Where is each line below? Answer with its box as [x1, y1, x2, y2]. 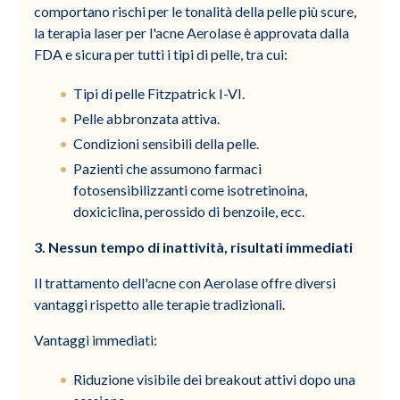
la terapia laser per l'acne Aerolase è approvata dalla [34, 23, 350, 41]
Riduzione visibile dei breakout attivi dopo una [73, 370, 356, 387]
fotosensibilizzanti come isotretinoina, [73, 180, 308, 198]
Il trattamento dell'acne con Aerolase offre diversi [34, 273, 337, 291]
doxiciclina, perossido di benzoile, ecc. [73, 202, 305, 220]
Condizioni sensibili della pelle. [73, 134, 260, 152]
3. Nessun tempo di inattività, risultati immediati [34, 237, 354, 255]
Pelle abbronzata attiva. [73, 109, 221, 127]
